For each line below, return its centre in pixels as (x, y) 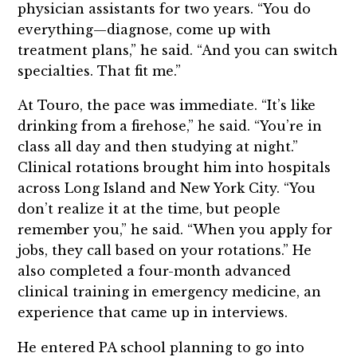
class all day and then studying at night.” (158, 147)
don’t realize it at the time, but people (149, 209)
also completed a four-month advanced (155, 271)
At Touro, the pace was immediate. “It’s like (167, 106)
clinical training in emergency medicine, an (170, 292)
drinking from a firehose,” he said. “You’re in (170, 126)
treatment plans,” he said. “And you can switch (178, 50)
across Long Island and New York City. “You (167, 188)
